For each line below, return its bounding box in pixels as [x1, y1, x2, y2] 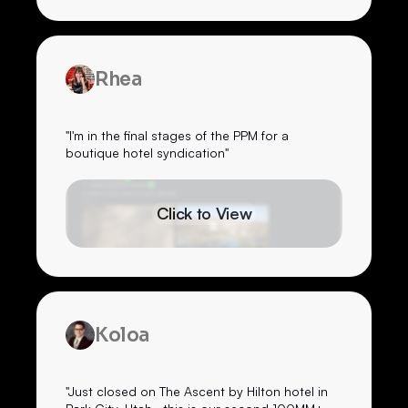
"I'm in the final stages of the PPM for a [66, 127, 289, 144]
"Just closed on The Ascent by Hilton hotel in [66, 383, 328, 400]
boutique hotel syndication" [66, 145, 229, 161]
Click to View [156, 203, 252, 224]
